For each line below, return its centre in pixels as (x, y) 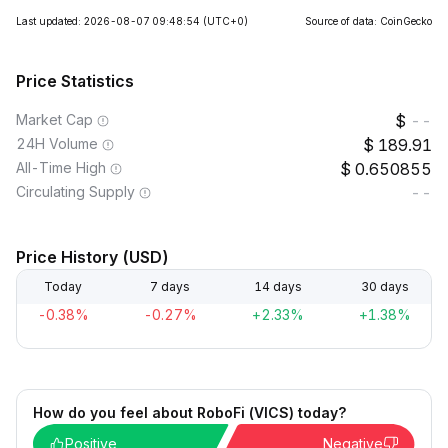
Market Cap (54, 119)
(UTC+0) (225, 21)
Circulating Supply (75, 191)
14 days (277, 286)
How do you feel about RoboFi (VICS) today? (189, 412)
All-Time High (61, 167)
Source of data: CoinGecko (368, 21)
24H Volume (57, 143)
